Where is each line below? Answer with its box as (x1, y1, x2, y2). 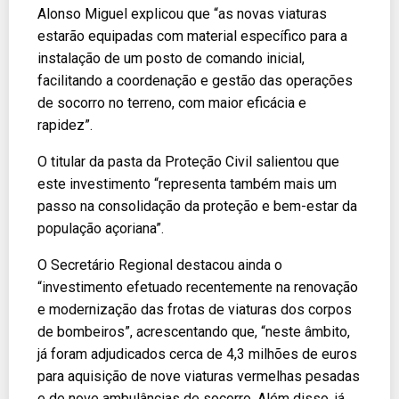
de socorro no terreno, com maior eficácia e (37, 94, 306, 111)
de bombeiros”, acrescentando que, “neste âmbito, (37, 322, 350, 340)
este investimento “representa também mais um (37, 175, 337, 192)
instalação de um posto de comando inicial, (37, 49, 305, 67)
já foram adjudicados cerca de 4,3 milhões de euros (37, 345, 357, 362)
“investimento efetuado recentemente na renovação (37, 278, 358, 296)
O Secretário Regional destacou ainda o (37, 256, 282, 273)
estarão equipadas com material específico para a (37, 27, 347, 45)
